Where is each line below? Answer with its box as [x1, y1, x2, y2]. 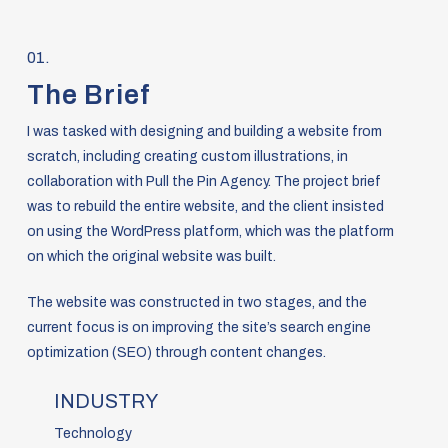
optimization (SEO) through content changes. [27, 344, 327, 360]
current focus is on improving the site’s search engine [27, 319, 372, 335]
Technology [53, 425, 132, 441]
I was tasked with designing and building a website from [27, 123, 383, 139]
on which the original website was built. [27, 248, 277, 264]
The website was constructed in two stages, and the [27, 294, 368, 310]
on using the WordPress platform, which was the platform [27, 223, 395, 239]
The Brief [27, 79, 151, 110]
